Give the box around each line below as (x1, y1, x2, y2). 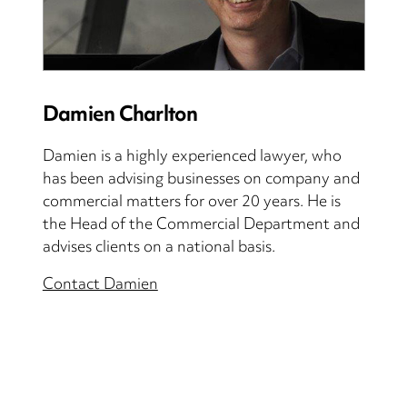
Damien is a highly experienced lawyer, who (42, 142, 342, 174)
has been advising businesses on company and (42, 164, 360, 196)
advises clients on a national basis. (42, 233, 275, 264)
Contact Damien (42, 270, 158, 302)
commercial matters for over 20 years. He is (42, 187, 341, 219)
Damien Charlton (42, 95, 197, 137)
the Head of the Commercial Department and (42, 210, 360, 242)
